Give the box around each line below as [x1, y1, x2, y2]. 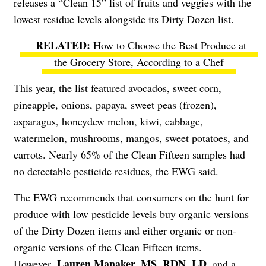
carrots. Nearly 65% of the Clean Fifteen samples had [14, 147, 245, 161]
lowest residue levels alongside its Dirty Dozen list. [14, 11, 234, 26]
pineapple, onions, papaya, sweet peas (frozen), [14, 97, 217, 112]
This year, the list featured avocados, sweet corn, [14, 80, 221, 95]
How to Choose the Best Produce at [93, 37, 246, 52]
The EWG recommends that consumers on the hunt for [14, 189, 249, 204]
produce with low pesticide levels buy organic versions [14, 206, 249, 221]
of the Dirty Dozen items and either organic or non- [14, 223, 236, 237]
